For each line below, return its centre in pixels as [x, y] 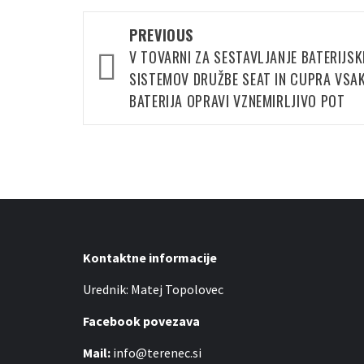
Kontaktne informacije [150, 258]
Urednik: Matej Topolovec [153, 290]
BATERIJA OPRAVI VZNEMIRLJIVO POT [237, 101]
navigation [138, 60]
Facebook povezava [141, 321]
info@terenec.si [156, 353]
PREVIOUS [162, 35]
